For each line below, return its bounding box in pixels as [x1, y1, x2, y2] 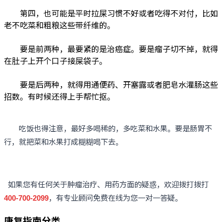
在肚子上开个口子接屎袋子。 [4, 55, 107, 66]
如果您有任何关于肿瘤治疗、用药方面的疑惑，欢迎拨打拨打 [4, 178, 209, 190]
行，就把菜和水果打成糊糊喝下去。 [4, 136, 123, 147]
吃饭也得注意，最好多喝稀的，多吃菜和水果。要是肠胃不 [4, 122, 212, 134]
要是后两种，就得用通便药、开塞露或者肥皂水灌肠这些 [4, 78, 218, 90]
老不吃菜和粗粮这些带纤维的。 [4, 19, 115, 31]
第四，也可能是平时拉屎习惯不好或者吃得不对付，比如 [4, 7, 218, 19]
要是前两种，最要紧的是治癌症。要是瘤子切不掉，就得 [4, 43, 218, 55]
